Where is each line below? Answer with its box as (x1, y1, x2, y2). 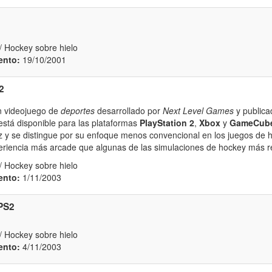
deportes (61, 104, 95, 117)
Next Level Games (163, 104, 234, 117)
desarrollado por (95, 104, 163, 117)
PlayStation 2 (140, 116, 194, 129)
